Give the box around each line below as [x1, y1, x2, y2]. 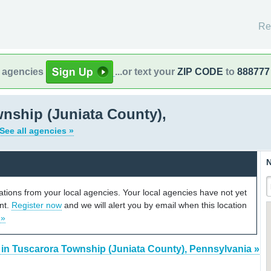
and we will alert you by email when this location [62, 200, 247, 210]
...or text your [115, 66, 177, 77]
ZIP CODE [177, 66, 223, 77]
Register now [11, 200, 62, 210]
